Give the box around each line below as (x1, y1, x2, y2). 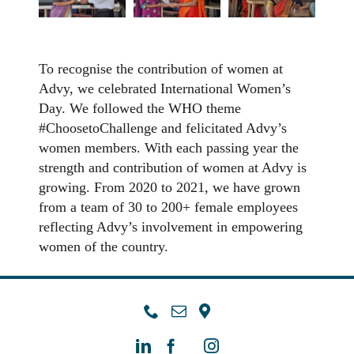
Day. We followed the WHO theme (39, 100, 242, 116)
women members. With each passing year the (39, 139, 299, 156)
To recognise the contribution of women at (39, 60, 284, 77)
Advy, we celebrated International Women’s (39, 80, 292, 96)
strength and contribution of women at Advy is (39, 159, 307, 175)
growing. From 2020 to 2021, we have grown (39, 179, 301, 195)
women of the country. (39, 238, 169, 254)
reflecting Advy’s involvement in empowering (39, 218, 303, 235)
